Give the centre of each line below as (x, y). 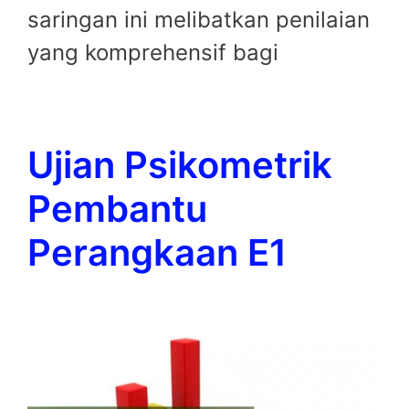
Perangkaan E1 (157, 253)
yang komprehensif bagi (153, 53)
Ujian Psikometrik (180, 165)
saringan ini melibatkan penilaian (199, 20)
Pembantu (117, 209)
